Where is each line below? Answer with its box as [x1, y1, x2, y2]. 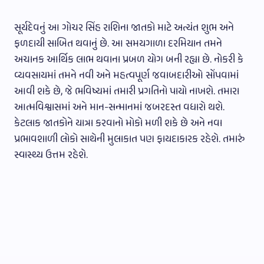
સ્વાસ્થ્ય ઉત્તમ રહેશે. [14, 147, 88, 164]
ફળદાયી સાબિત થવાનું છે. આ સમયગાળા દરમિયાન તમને [14, 35, 222, 52]
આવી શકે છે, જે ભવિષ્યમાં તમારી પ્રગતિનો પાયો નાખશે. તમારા [14, 83, 239, 100]
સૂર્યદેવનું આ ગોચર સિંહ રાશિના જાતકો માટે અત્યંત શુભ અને [14, 19, 234, 37]
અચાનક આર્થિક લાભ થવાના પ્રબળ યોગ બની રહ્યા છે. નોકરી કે [14, 51, 243, 68]
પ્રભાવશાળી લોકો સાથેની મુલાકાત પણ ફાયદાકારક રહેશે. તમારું [14, 131, 245, 148]
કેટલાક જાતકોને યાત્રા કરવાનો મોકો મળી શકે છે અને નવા [14, 115, 222, 132]
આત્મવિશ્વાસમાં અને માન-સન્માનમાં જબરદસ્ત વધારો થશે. [14, 99, 225, 116]
